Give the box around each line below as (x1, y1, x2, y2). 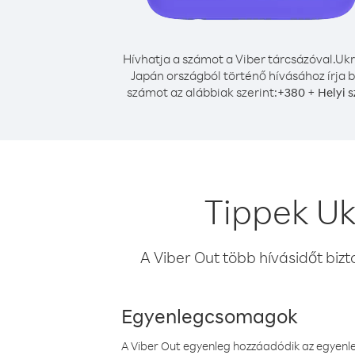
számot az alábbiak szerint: (127, 84, 277, 100)
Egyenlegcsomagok (121, 303, 298, 328)
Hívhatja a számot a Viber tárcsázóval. (123, 51, 335, 67)
